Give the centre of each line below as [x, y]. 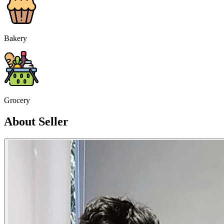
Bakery [15, 38]
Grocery [17, 100]
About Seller [36, 122]
